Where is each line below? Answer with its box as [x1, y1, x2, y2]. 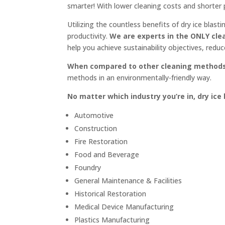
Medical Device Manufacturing [74, 202, 174, 212]
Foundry [74, 163, 101, 173]
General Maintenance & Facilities [74, 176, 182, 186]
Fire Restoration [74, 137, 128, 147]
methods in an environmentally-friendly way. [67, 73, 212, 83]
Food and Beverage [74, 150, 140, 160]
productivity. [67, 31, 110, 41]
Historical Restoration [74, 189, 147, 199]
